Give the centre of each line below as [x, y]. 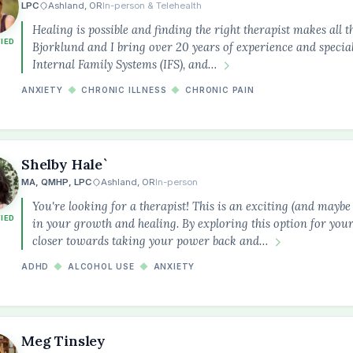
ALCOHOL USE [101, 266]
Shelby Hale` [65, 164]
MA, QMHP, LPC [57, 182]
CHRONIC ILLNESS [124, 90]
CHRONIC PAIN [220, 90]
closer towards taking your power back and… [150, 241]
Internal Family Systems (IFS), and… [124, 64]
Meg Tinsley [64, 341]
